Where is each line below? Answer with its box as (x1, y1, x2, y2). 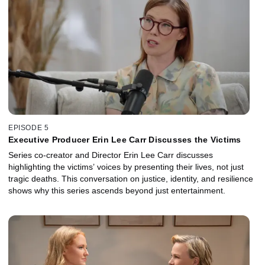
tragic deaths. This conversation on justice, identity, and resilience (8, 173, 253, 183)
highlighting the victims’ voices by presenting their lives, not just (8, 161, 244, 172)
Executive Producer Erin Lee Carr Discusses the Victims (8, 134, 241, 144)
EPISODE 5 (8, 123, 49, 132)
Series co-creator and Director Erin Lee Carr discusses (8, 150, 213, 160)
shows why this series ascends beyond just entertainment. (8, 185, 225, 195)
